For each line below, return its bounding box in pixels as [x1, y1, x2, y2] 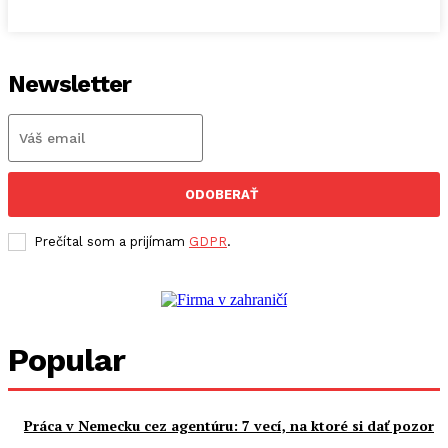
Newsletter [8, 69, 131, 98]
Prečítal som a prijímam [34, 233, 189, 249]
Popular [8, 340, 125, 379]
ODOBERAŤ [185, 186, 258, 202]
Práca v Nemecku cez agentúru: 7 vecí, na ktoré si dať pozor [24, 415, 434, 435]
